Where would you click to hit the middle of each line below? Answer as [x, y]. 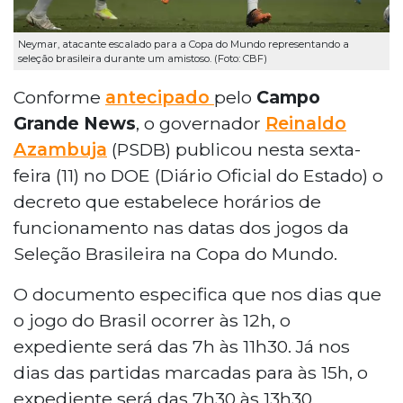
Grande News [75, 123]
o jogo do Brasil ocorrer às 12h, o [152, 320]
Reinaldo [306, 123]
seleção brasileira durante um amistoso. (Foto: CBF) [143, 58]
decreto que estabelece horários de [167, 201]
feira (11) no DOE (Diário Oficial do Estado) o [198, 175]
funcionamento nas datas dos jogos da [181, 227]
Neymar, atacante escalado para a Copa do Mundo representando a [184, 44]
